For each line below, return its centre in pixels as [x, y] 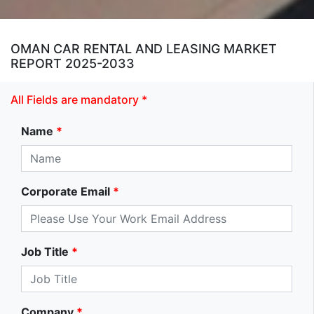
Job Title [45, 251]
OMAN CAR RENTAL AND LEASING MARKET [144, 48]
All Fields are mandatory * [79, 99]
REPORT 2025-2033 [73, 63]
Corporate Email [66, 191]
